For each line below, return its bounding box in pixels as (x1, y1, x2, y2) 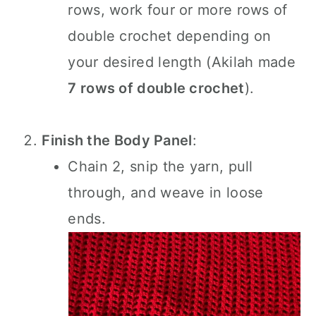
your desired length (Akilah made (68, 54, 296, 71)
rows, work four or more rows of (68, 1, 288, 18)
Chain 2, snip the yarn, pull (68, 158, 253, 175)
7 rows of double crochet (68, 80, 245, 97)
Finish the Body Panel (42, 132, 193, 149)
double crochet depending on (68, 28, 272, 44)
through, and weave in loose (68, 184, 264, 201)
